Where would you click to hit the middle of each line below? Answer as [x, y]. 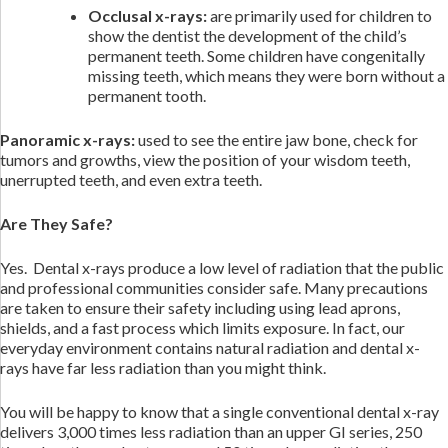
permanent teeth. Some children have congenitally [256, 55]
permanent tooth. [147, 95]
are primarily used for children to [321, 15]
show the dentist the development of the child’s [247, 35]
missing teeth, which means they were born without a [266, 75]
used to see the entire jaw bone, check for [278, 139]
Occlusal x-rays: [149, 15]
